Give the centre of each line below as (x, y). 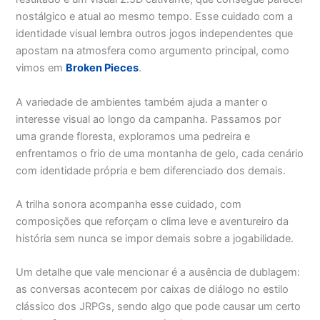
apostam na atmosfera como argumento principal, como (153, 51)
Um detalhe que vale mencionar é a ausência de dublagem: (158, 272)
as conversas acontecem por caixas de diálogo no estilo (152, 290)
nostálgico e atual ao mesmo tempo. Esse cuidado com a (155, 17)
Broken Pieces (102, 68)
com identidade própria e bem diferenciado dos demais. (151, 170)
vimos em (41, 68)
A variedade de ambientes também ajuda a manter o (142, 102)
